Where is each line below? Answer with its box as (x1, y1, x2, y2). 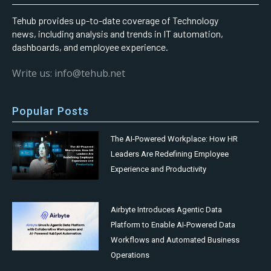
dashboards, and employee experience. (12, 41, 168, 53)
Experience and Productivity (111, 164, 207, 174)
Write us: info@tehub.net (12, 66, 125, 80)
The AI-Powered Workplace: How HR (111, 134, 238, 143)
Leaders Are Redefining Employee (111, 149, 229, 158)
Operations (111, 250, 150, 260)
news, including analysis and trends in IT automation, (12, 27, 223, 39)
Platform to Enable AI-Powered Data (111, 220, 236, 229)
